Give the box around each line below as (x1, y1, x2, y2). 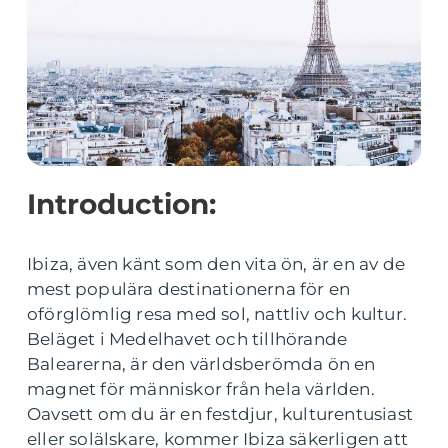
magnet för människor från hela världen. (27, 379, 375, 399)
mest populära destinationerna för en (27, 279, 351, 299)
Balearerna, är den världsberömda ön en (27, 354, 376, 374)
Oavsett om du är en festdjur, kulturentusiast (27, 404, 414, 424)
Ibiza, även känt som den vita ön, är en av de (27, 254, 406, 274)
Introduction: (27, 187, 216, 221)
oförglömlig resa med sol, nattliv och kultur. (27, 304, 408, 324)
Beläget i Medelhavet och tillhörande (27, 329, 348, 349)
